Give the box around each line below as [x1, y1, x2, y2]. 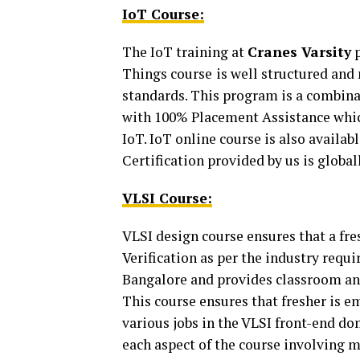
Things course [122, 63, 212, 83]
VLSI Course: [122, 188, 212, 207]
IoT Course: [122, 4, 204, 23]
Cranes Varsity [247, 42, 351, 61]
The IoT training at [122, 42, 247, 61]
